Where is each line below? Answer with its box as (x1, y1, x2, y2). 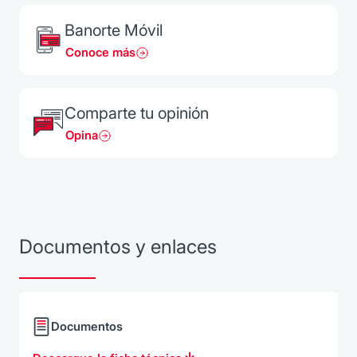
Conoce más (65, 44, 135, 60)
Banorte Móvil (64, 20, 163, 40)
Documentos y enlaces (19, 234, 217, 258)
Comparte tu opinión (64, 103, 209, 123)
